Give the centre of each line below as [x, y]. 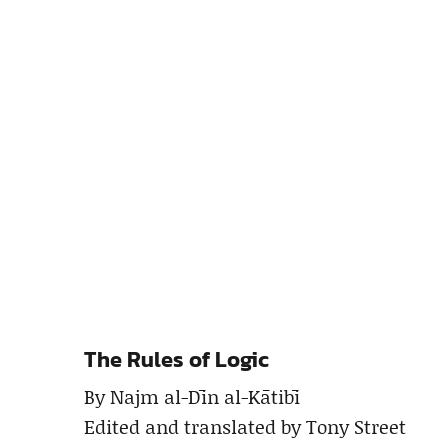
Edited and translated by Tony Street [245, 426]
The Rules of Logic [176, 359]
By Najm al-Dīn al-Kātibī [192, 396]
